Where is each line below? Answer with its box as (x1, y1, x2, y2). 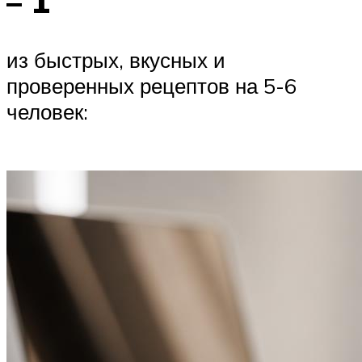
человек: (6, 98, 88, 124)
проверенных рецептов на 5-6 (6, 72, 297, 99)
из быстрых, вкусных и (6, 46, 225, 73)
